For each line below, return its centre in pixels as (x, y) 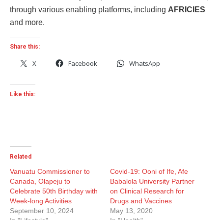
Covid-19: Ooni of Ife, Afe (149, 171)
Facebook (83, 63)
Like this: (23, 94)
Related (21, 156)
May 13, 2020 (131, 210)
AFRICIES (187, 9)
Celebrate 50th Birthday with (54, 191)
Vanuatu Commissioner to (50, 171)
